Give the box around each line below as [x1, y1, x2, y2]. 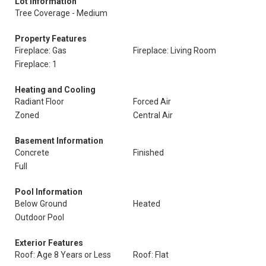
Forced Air [133, 97, 171, 106]
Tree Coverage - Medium [15, 8, 107, 18]
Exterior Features [15, 238, 83, 248]
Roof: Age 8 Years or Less [15, 250, 111, 259]
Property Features [15, 34, 87, 43]
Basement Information [15, 136, 103, 145]
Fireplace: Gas [15, 46, 66, 55]
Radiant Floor [15, 97, 64, 106]
